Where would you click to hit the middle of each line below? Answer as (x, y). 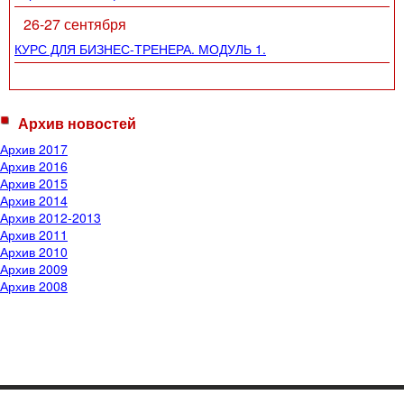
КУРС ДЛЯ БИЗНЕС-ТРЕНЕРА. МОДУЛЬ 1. (140, 49)
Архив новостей (77, 123)
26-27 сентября (75, 24)
